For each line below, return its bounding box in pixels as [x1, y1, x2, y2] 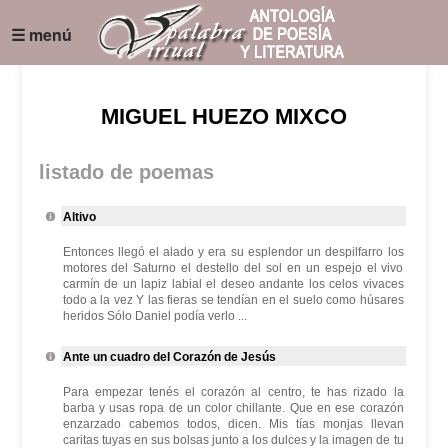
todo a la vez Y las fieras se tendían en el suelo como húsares [62, 293, 404, 307]
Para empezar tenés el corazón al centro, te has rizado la [62, 385, 404, 399]
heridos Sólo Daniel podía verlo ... [62, 309, 247, 323]
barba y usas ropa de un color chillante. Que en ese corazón [62, 401, 404, 415]
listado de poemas [38, 160, 214, 183]
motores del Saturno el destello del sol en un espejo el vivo [62, 261, 404, 275]
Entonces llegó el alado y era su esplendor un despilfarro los [62, 245, 404, 259]
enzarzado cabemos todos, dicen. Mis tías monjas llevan [62, 417, 404, 431]
